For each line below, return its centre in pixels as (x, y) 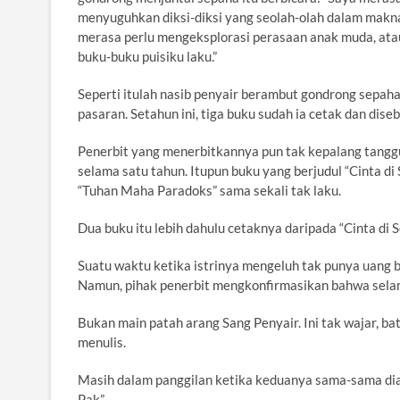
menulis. (102, 342)
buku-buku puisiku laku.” (147, 57)
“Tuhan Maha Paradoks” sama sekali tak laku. (209, 191)
